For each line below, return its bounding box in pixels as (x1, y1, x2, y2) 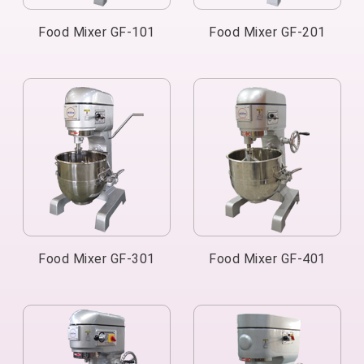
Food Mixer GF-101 (38, 24, 155, 40)
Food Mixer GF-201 (209, 24, 326, 40)
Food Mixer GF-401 (209, 251, 326, 266)
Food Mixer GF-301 (38, 251, 155, 266)
